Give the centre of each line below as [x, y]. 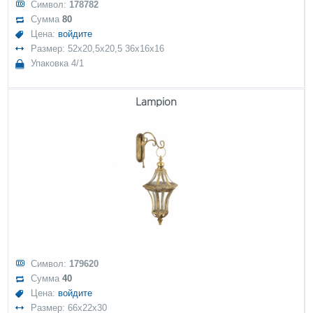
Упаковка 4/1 [58, 63]
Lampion [156, 101]
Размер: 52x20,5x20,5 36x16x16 [98, 49]
